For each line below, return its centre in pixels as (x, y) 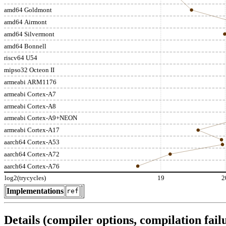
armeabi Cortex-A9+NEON (41, 118)
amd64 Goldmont (28, 10)
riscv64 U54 (21, 58)
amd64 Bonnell (25, 46)
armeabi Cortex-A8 (30, 106)
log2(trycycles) (25, 178)
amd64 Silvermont (29, 34)
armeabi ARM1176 (30, 82)
